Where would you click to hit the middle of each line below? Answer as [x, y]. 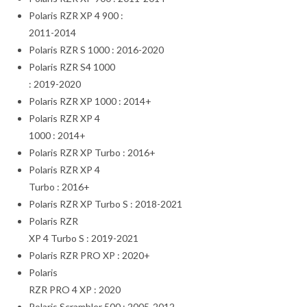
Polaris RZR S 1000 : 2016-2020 [97, 49]
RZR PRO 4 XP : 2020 [75, 289]
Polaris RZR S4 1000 [72, 66]
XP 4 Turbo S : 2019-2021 [84, 238]
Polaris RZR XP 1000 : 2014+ [90, 101]
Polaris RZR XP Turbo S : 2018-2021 [106, 204]
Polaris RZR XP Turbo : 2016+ [93, 152]
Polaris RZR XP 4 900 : [76, 15]
